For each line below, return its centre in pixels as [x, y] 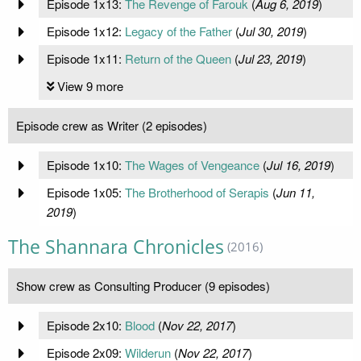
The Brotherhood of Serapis [197, 193]
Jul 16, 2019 [298, 165]
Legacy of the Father [178, 31]
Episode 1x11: [85, 59]
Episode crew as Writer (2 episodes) [112, 126]
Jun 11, [295, 193]
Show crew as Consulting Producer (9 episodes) [143, 286]
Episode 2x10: [85, 326]
